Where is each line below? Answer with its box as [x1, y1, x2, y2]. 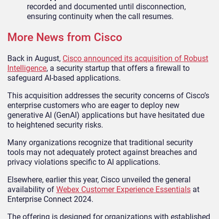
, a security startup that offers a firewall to [46, 64, 190, 73]
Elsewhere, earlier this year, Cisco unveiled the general [7, 175, 191, 185]
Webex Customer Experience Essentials [56, 185, 191, 195]
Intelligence [7, 64, 46, 73]
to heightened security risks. [7, 120, 103, 130]
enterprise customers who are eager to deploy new [7, 101, 179, 110]
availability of [7, 185, 56, 195]
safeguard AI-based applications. [7, 73, 121, 83]
